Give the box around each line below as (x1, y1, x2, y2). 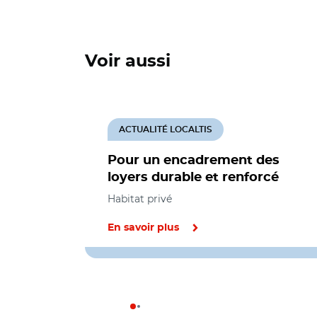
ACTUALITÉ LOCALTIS (119, 125, 212, 134)
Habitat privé (108, 192, 172, 205)
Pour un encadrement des (108, 154, 279, 167)
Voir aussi (85, 53, 171, 70)
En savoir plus (108, 223, 179, 233)
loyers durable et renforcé (108, 171, 279, 184)
